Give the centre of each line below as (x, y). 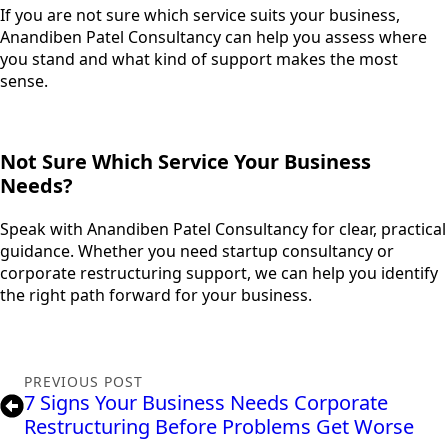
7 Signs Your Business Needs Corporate (206, 403)
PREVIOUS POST (83, 382)
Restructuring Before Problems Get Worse (219, 427)
